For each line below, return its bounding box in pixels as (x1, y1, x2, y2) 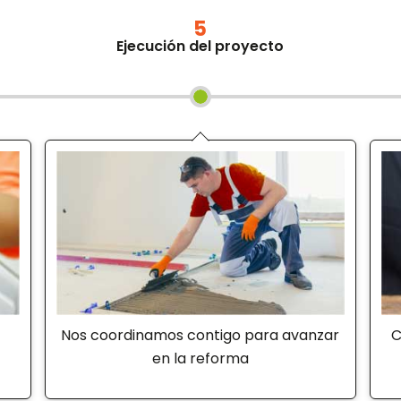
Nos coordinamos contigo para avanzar (61, 324, 340, 346)
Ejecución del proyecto (116, 36, 285, 57)
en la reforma (151, 347, 249, 369)
